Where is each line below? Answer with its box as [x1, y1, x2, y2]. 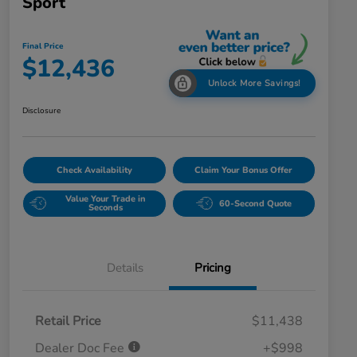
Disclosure [22, 104, 61, 116]
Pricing [194, 259, 231, 276]
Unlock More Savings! [207, 76, 301, 89]
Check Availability [56, 163, 132, 176]
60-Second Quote [218, 197, 292, 210]
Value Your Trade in [65, 193, 147, 206]
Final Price [22, 40, 63, 52]
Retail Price [35, 312, 101, 330]
